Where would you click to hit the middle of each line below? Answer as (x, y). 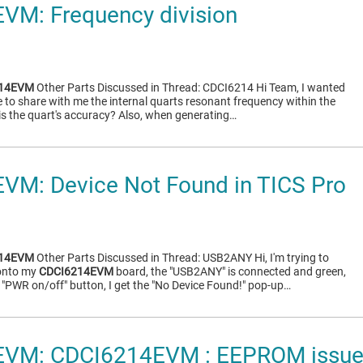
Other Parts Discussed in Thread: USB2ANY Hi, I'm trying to (181, 258)
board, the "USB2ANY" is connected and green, (230, 271)
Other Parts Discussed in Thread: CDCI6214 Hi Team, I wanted (190, 88)
